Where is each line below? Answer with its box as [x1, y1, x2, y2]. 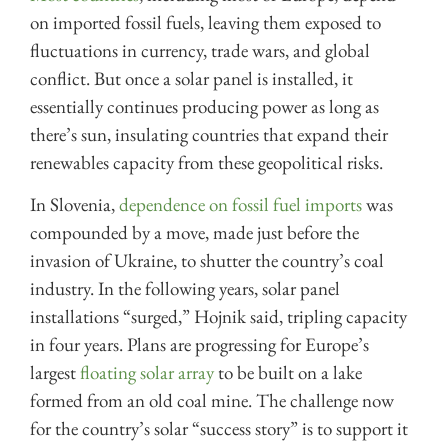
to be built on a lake [214, 360, 362, 386]
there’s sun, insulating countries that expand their [30, 122, 388, 148]
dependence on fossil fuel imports [119, 192, 362, 218]
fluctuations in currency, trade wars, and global [30, 38, 370, 64]
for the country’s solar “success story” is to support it [30, 416, 408, 442]
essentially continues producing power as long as [30, 94, 379, 120]
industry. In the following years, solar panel [30, 276, 340, 302]
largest [30, 360, 80, 386]
